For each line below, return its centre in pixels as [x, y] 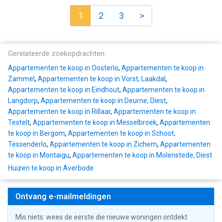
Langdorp [23, 101]
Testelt [19, 123]
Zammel [21, 79]
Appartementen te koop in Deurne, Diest [103, 101]
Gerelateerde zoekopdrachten [56, 54]
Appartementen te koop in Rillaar [59, 112]
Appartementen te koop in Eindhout [64, 90]
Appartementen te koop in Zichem [103, 144]
